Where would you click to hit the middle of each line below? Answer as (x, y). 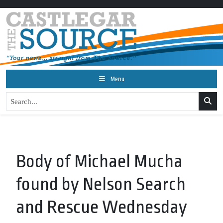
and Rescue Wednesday (102, 207)
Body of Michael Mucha (99, 162)
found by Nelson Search (101, 184)
